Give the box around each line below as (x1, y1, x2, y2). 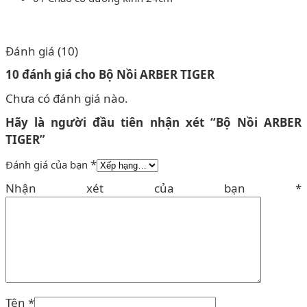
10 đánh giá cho (5, 66, 99, 83)
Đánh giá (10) (5, 43, 78, 60)
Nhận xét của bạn (5, 180, 295, 197)
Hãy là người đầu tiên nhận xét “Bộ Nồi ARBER (5, 114, 302, 131)
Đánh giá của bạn (5, 158, 90, 172)
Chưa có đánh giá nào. (5, 90, 128, 107)
